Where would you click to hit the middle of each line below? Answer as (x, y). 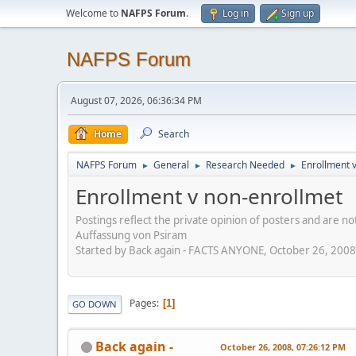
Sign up (298, 13)
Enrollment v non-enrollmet (209, 196)
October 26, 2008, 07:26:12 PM (283, 346)
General (171, 165)
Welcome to (93, 13)
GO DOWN (95, 304)
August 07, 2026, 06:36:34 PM (136, 101)
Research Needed (245, 165)
